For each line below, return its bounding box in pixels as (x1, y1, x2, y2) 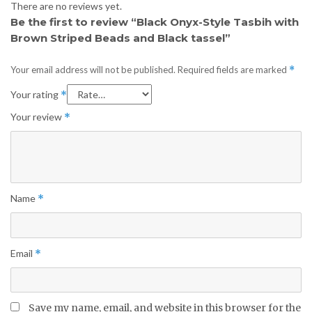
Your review (10, 111, 64, 123)
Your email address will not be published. (10, 64, 175, 76)
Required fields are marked (178, 64, 289, 76)
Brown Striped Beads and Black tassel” (10, 31, 231, 45)
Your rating (10, 88, 61, 101)
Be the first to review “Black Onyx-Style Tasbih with (10, 15, 299, 29)
